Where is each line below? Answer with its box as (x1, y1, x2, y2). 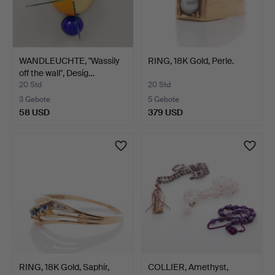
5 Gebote (148, 94, 179, 104)
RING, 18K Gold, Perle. (148, 55, 234, 66)
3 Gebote (19, 94, 50, 104)
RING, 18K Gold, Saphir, (19, 261, 109, 273)
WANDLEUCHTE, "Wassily (19, 55, 120, 66)
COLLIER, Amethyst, (148, 261, 228, 273)
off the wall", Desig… (19, 67, 95, 79)
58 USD (19, 106, 50, 118)
